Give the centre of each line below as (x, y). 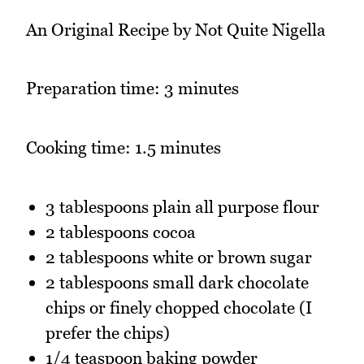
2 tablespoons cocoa (121, 232)
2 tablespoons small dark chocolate (177, 282)
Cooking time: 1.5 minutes (123, 148)
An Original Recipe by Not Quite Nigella (176, 29)
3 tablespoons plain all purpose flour (182, 206)
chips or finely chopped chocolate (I (179, 307)
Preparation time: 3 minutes (132, 89)
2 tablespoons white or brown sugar (179, 257)
